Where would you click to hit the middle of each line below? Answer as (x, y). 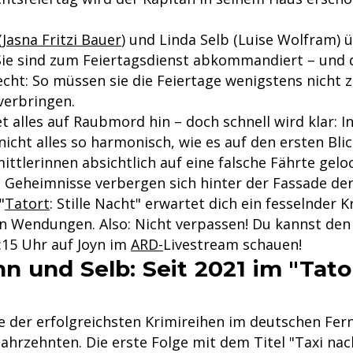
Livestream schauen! (232, 245)
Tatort (27, 204)
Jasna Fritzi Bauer (62, 40)
